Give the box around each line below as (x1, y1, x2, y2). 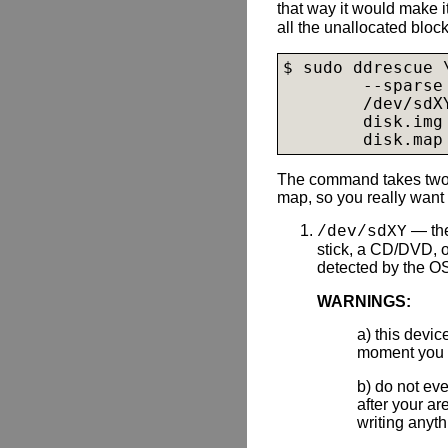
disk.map (363, 131, 443, 150)
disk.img (363, 113, 443, 132)
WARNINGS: (317, 292, 411, 310)
